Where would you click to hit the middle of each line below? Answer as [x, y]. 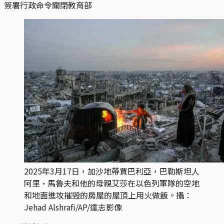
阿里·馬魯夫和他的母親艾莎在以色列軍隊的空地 [112, 183]
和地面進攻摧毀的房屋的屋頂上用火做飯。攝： [108, 195]
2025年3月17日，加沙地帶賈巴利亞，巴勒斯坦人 [112, 171]
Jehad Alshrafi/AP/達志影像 [73, 207]
